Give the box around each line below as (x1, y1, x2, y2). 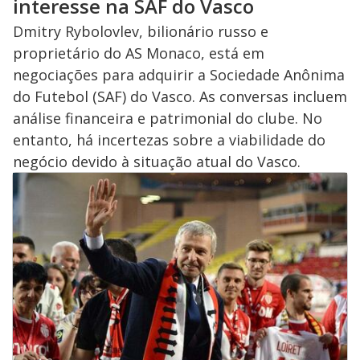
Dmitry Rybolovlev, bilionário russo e (13, 22, 268, 42)
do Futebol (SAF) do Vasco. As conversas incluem (13, 87, 347, 107)
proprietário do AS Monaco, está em (13, 43, 264, 63)
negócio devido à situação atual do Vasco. (13, 152, 301, 172)
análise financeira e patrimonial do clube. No (13, 108, 322, 129)
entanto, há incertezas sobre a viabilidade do (13, 130, 325, 150)
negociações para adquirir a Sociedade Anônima (13, 65, 345, 85)
